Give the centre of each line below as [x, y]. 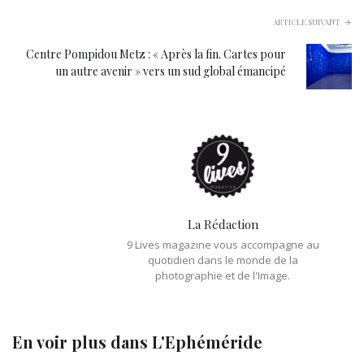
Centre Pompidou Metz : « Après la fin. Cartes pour [156, 54]
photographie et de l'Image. [223, 275]
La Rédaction [223, 224]
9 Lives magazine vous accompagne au [223, 244]
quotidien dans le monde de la [223, 260]
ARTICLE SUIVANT [307, 22]
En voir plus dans [82, 341]
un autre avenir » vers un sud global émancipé [171, 71]
